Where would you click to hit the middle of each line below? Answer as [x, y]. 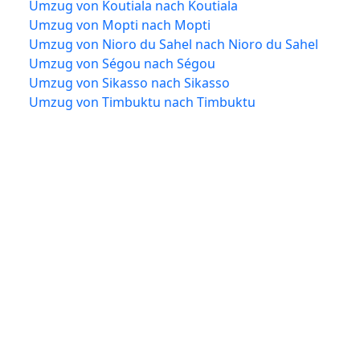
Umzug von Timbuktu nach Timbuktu [142, 102]
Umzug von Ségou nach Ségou [122, 63]
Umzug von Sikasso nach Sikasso [129, 82]
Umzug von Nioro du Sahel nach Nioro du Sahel [174, 44]
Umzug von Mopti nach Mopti [120, 25]
